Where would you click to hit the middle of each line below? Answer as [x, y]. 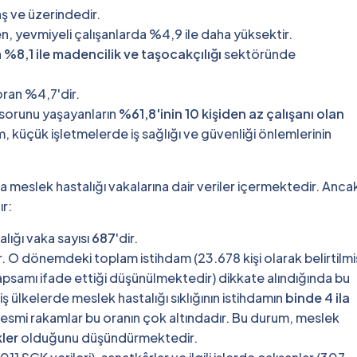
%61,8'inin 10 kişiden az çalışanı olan [231, 113]
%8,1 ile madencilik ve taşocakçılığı [113, 53]
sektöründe [259, 53]
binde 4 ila [318, 297]
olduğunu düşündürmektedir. [108, 337]
